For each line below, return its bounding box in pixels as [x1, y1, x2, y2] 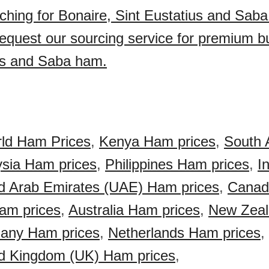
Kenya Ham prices [99, 133, 216, 150]
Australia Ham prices [68, 202, 200, 218]
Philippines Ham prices [105, 156, 249, 172]
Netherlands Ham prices [108, 225, 261, 241]
